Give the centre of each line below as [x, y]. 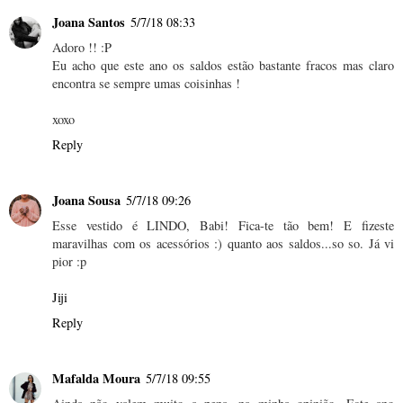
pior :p [69, 262]
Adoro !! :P [82, 48]
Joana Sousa [86, 201]
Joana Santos [89, 22]
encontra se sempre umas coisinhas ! [146, 84]
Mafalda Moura [96, 379]
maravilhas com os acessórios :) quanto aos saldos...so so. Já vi [223, 244]
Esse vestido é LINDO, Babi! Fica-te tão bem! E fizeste [223, 226]
